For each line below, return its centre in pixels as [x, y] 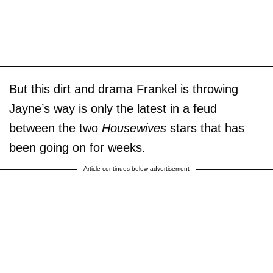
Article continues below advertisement [136, 169]
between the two [55, 128]
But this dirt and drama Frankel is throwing [124, 89]
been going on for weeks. [77, 148]
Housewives [136, 128]
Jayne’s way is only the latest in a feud [113, 109]
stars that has [207, 128]
